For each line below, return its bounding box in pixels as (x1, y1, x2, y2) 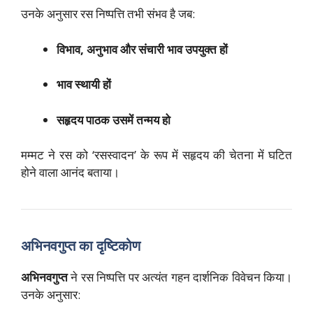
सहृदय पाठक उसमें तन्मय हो (57, 111, 170, 128)
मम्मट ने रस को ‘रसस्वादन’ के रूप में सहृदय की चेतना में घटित (21, 147, 292, 163)
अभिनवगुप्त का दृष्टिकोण (21, 236, 144, 256)
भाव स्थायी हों (57, 76, 111, 93)
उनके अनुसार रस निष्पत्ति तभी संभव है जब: (21, 6, 195, 22)
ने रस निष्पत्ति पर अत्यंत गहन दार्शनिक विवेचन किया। (68, 269, 292, 286)
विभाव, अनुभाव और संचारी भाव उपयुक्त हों (57, 41, 228, 57)
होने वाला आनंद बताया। (21, 164, 119, 181)
